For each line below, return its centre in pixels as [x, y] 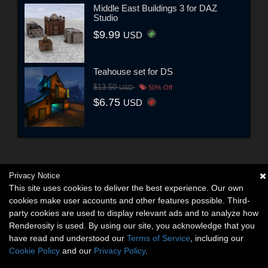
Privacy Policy [120, 251]
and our [77, 251]
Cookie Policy [34, 251]
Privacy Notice [34, 176]
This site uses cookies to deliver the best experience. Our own [126, 188]
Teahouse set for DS [133, 72]
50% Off [159, 88]
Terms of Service [159, 238]
